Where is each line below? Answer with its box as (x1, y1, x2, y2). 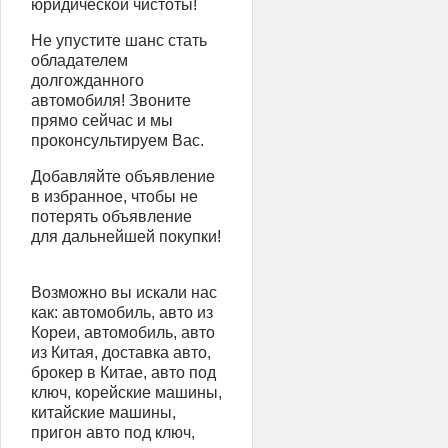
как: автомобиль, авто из (31, 304, 213, 321)
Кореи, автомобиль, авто (31, 324, 215, 341)
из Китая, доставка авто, (31, 344, 211, 361)
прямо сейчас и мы (31, 112, 173, 129)
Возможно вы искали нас (31, 284, 217, 301)
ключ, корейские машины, (31, 384, 222, 401)
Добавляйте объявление (31, 168, 215, 185)
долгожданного (31, 72, 144, 89)
